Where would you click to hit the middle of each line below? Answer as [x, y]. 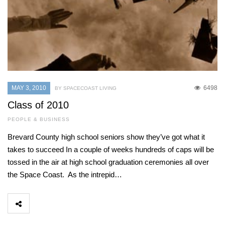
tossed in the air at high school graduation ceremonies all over [108, 162]
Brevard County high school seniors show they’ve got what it [106, 137]
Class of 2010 [38, 105]
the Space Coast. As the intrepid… [65, 175]
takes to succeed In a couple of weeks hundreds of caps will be [111, 150]
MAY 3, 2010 [29, 88]
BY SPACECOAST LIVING [86, 88]
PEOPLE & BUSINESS [39, 120]
